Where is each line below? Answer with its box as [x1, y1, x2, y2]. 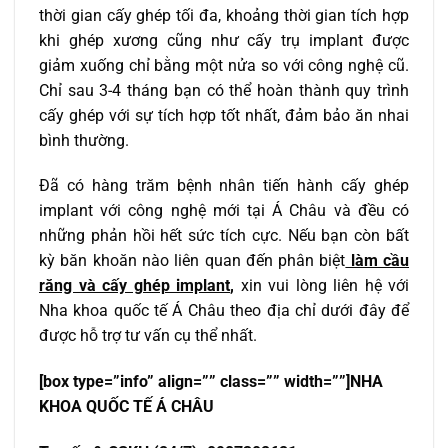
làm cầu [345, 251, 410, 271]
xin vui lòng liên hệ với [234, 276, 409, 296]
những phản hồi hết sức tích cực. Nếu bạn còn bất [39, 226, 409, 246]
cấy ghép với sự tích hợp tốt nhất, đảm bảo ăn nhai [39, 105, 409, 125]
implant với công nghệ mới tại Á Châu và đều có [39, 201, 409, 221]
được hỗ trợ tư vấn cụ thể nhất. [39, 326, 257, 346]
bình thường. [39, 130, 129, 150]
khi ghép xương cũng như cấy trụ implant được [39, 30, 409, 50]
